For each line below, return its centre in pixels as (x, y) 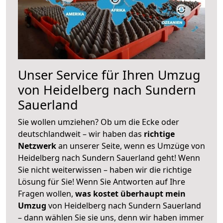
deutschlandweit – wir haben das (81, 134)
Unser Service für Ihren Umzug (109, 74)
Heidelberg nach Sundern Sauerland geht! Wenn (109, 158)
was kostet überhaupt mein (130, 193)
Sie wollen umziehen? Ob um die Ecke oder (99, 122)
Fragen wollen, (47, 193)
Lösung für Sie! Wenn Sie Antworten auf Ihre (102, 181)
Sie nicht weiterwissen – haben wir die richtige (105, 169)
